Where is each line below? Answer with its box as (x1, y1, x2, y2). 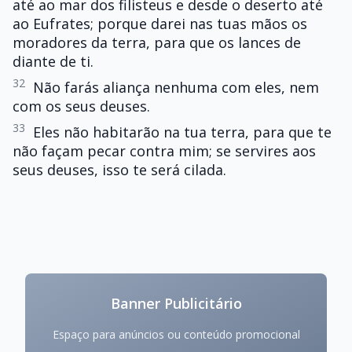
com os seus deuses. (13, 96, 150, 115)
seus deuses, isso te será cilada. (13, 159, 226, 179)
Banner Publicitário (110, 294, 242, 313)
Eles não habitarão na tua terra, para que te (33, 122, 332, 141)
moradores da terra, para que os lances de (13, 32, 301, 52)
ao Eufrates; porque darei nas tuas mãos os (13, 13, 307, 33)
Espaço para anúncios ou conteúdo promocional (52, 327, 300, 343)
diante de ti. (13, 51, 93, 71)
